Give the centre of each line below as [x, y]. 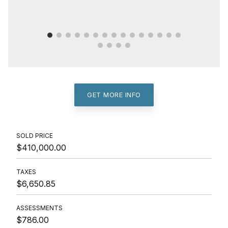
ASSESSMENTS [39, 208]
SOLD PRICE [35, 135]
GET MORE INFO [114, 94]
